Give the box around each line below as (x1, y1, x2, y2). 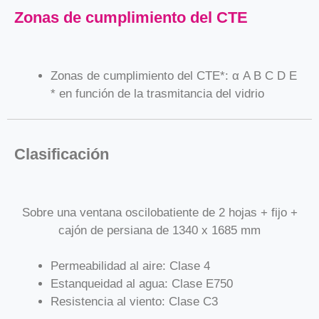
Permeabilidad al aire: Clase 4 (51, 259, 210, 273)
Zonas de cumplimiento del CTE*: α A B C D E (51, 69, 297, 83)
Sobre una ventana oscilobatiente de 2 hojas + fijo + (21, 205, 298, 219)
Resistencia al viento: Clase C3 (51, 295, 218, 308)
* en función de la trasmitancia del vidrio (51, 87, 264, 100)
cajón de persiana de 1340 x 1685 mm (58, 223, 261, 237)
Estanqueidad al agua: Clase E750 (51, 277, 233, 291)
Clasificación (14, 145, 109, 163)
